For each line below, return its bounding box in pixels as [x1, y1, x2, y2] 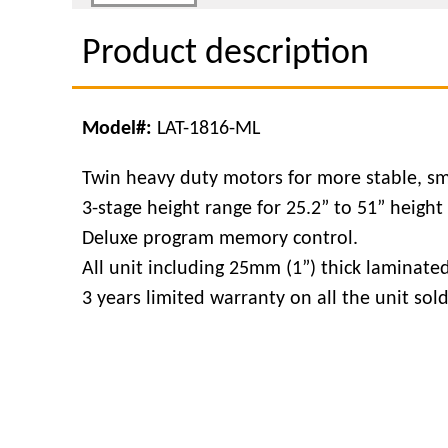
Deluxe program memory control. [82, 229, 358, 250]
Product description [82, 36, 369, 73]
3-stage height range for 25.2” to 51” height [82, 199, 443, 220]
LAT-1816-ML [157, 119, 260, 140]
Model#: [82, 119, 157, 140]
